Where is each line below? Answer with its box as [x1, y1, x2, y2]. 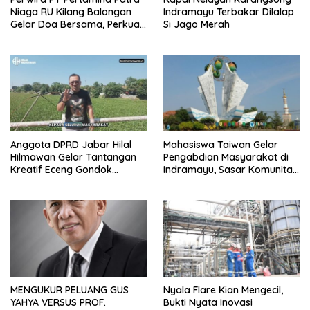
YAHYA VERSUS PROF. [10, 295, 106, 309]
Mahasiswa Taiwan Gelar [163, 138, 278, 152]
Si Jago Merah [163, 18, 230, 31]
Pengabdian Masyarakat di [163, 151, 289, 164]
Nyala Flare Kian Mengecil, [163, 283, 283, 296]
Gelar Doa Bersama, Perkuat [10, 18, 143, 31]
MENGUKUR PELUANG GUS [10, 283, 129, 296]
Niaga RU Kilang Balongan [10, 6, 131, 19]
